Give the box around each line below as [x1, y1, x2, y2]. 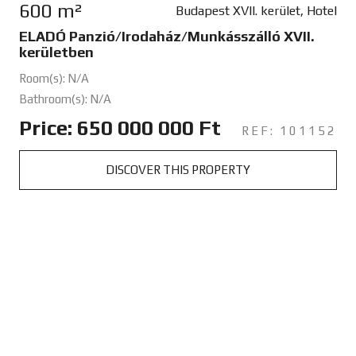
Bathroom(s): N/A [18, 91, 111, 106]
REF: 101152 [241, 123, 337, 137]
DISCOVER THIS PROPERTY [105, 162, 250, 176]
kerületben [18, 43, 94, 60]
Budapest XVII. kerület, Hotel [175, 2, 337, 18]
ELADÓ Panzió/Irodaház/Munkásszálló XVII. [18, 27, 315, 44]
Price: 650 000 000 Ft [18, 115, 221, 140]
